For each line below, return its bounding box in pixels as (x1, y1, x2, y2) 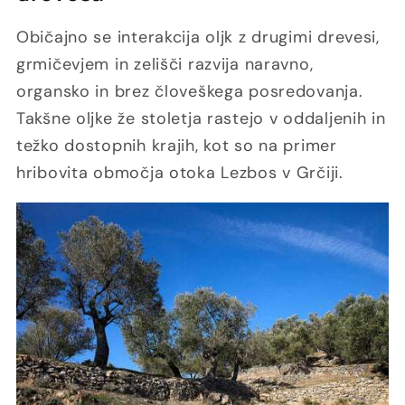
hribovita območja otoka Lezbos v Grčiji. (16, 162, 344, 184)
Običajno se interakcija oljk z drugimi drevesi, (16, 26, 380, 49)
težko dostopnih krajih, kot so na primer (16, 135, 337, 157)
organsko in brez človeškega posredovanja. (16, 80, 363, 103)
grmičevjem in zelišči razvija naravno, (16, 53, 314, 76)
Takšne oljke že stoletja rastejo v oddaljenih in (16, 108, 386, 130)
